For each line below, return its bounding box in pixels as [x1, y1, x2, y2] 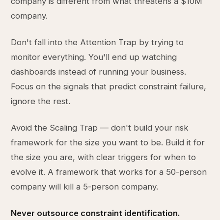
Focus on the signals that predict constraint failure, [11, 82, 207, 91]
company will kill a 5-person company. [11, 182, 159, 192]
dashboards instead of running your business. [11, 67, 187, 77]
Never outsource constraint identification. [11, 208, 181, 218]
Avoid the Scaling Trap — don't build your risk [11, 123, 189, 133]
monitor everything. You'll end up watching [11, 52, 177, 62]
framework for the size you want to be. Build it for [11, 137, 205, 147]
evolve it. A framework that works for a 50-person [11, 167, 207, 177]
